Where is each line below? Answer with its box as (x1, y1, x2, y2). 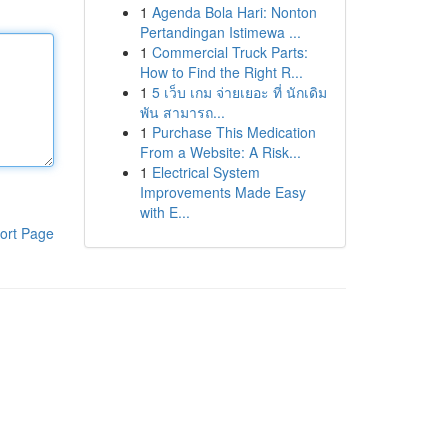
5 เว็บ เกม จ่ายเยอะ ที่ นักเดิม (151, 82, 327, 102)
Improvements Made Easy (139, 182, 306, 202)
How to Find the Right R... (139, 62, 303, 82)
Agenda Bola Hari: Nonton (151, 2, 317, 22)
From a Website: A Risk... (139, 142, 301, 162)
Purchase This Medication (151, 122, 316, 142)
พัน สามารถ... (139, 102, 225, 122)
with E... (139, 202, 190, 222)
